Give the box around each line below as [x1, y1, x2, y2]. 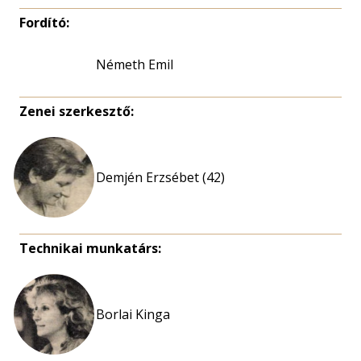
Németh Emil [96, 56, 173, 73]
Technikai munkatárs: [19, 239, 161, 257]
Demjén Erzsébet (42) [96, 168, 225, 186]
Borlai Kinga [96, 305, 170, 323]
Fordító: [19, 14, 69, 31]
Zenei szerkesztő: [19, 102, 134, 120]
